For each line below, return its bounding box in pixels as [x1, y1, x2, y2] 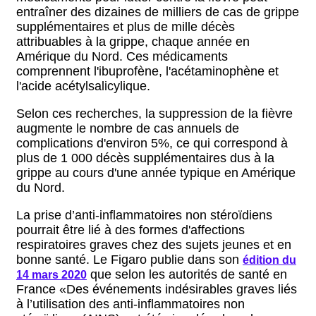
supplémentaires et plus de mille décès [16, 20, 235, 34]
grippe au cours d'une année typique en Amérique [16, 166, 296, 180]
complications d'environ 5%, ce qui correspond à [16, 136, 288, 150]
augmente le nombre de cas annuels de [16, 121, 239, 135]
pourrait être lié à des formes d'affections [16, 223, 245, 237]
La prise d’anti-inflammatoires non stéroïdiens [16, 208, 272, 222]
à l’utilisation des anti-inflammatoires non [16, 297, 245, 311]
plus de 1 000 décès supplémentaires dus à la [16, 151, 274, 165]
